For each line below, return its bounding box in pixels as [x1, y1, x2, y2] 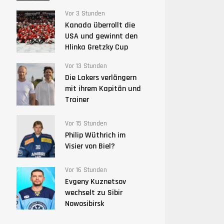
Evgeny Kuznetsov [64, 176, 126, 187]
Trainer [64, 94, 89, 105]
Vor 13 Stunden [64, 61, 107, 70]
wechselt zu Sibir [64, 187, 122, 198]
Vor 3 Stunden [64, 9, 105, 18]
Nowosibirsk [64, 198, 104, 209]
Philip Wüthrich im [64, 130, 125, 140]
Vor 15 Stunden [64, 119, 107, 128]
